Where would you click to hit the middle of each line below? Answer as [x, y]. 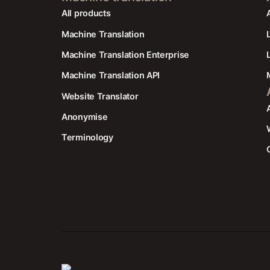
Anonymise [85, 117]
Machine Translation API [111, 75]
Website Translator [100, 96]
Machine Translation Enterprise [125, 54]
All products [86, 13]
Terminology [87, 137]
